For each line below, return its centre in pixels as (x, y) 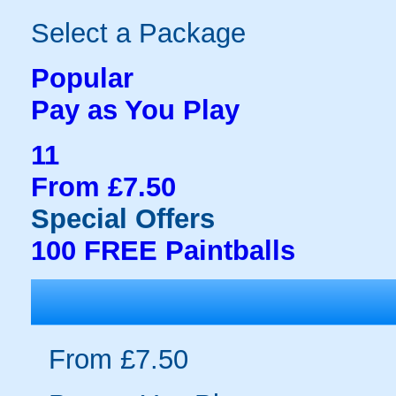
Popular (82, 78)
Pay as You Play (135, 110)
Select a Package (138, 33)
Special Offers (123, 218)
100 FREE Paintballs (163, 250)
